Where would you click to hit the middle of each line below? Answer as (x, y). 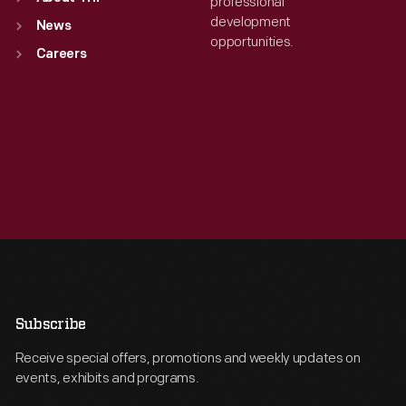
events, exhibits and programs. (107, 378)
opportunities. (252, 42)
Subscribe (50, 324)
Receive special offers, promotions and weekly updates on (188, 358)
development (251, 22)
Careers (61, 55)
